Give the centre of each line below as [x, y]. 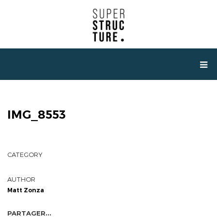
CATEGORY [25, 155]
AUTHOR [21, 179]
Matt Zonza [26, 190]
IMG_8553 [37, 115]
